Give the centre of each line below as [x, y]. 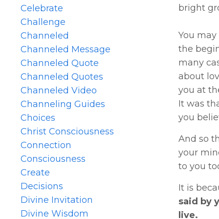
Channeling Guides [63, 104]
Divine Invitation [57, 200]
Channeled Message [66, 49]
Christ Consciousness [67, 131]
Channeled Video [59, 90]
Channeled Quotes [62, 77]
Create [35, 172]
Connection [46, 145]
